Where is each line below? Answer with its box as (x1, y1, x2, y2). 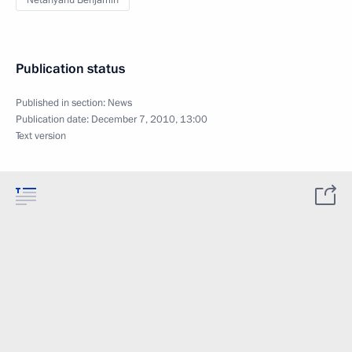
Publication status (16, 60, 125, 78)
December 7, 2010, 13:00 (91, 112, 207, 126)
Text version (16, 129, 66, 143)
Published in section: (16, 96, 108, 110)
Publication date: (16, 112, 91, 126)
